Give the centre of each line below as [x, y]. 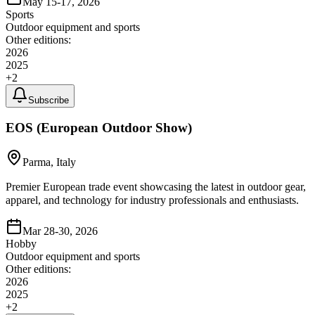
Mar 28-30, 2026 [60, 231]
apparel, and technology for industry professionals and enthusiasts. [152, 200]
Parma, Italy [49, 162]
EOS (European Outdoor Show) [99, 128]
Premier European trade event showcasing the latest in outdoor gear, [156, 187]
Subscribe [49, 100]
